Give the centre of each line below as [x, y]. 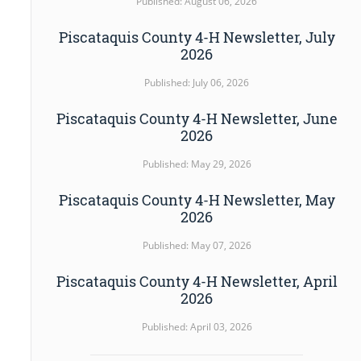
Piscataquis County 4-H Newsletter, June [197, 118]
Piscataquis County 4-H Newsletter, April [197, 281]
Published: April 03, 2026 [197, 326]
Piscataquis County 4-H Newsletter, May [197, 199]
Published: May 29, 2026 [197, 164]
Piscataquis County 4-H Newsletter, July [197, 37]
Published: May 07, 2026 [197, 245]
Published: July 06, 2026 [197, 82]
